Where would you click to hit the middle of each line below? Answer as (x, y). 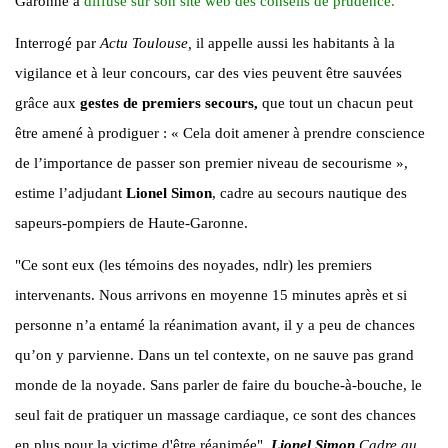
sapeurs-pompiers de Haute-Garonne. (131, 222)
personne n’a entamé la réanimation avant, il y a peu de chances (215, 324)
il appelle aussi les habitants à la (293, 42)
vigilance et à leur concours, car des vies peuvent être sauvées (208, 72)
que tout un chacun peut (335, 102)
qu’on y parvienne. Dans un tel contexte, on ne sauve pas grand (214, 354)
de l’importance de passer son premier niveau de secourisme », (211, 162)
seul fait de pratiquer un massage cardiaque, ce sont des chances (215, 414)
